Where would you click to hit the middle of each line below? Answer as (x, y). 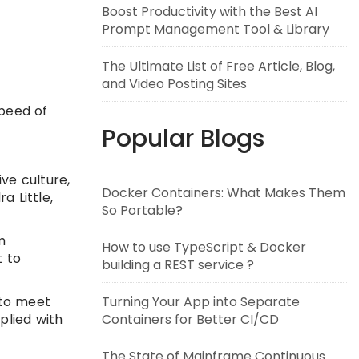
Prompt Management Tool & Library (216, 29)
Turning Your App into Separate (201, 302)
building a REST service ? (178, 265)
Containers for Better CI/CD (190, 319)
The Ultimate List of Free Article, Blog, (218, 66)
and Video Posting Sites (174, 84)
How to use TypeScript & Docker (204, 247)
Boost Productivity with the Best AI (210, 12)
